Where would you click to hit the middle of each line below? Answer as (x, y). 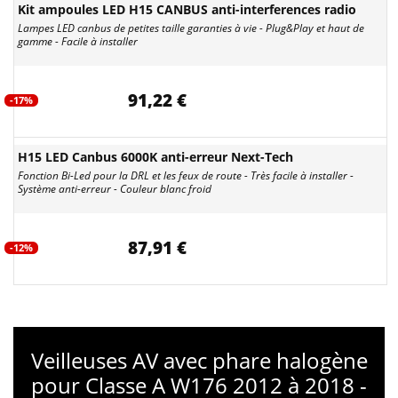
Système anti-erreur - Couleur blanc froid (115, 189)
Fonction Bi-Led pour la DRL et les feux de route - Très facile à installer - (186, 175)
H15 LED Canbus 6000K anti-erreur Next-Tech (155, 157)
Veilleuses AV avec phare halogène (199, 360)
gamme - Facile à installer (78, 41)
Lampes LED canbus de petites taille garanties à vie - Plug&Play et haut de (191, 28)
